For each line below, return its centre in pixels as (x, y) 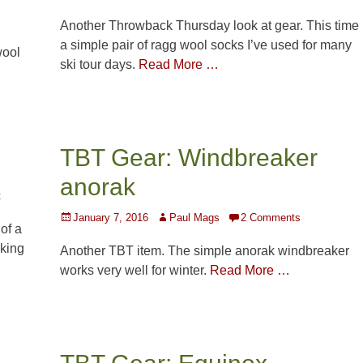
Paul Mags (194, 218)
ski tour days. (99, 65)
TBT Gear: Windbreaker (189, 158)
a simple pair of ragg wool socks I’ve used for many (206, 45)
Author (171, 217)
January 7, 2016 (111, 218)
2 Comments (271, 218)
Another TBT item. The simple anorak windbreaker (205, 251)
